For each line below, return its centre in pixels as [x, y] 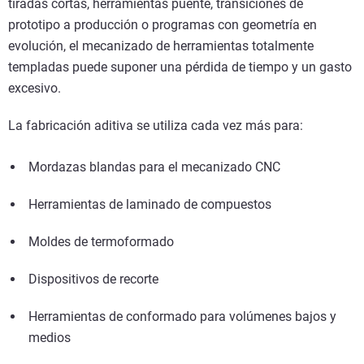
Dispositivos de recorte [95, 279]
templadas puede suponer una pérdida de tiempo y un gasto [180, 67]
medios [51, 338]
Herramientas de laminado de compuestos [152, 205]
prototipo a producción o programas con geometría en [162, 25]
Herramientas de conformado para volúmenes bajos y [182, 317]
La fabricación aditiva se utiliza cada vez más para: [156, 126]
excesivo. [35, 89]
